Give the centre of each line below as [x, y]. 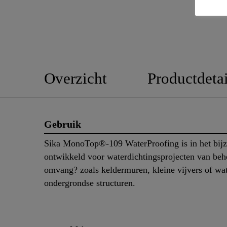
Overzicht [75, 78]
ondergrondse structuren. [92, 183]
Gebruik [63, 124]
